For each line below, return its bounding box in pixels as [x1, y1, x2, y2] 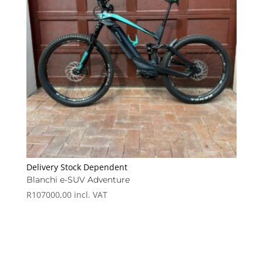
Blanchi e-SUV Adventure [26, 174, 130, 185]
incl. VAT [73, 188, 107, 200]
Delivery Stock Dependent [26, 161, 127, 173]
